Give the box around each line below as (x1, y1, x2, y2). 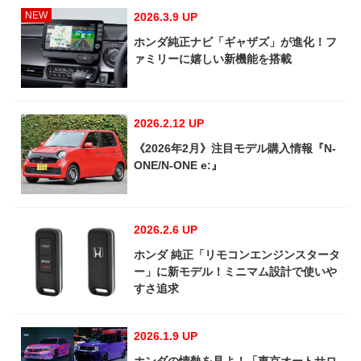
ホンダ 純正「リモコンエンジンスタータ (134, 248, 340, 262)
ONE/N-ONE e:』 (134, 159, 222, 172)
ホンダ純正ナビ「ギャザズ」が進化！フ (134, 35, 337, 49)
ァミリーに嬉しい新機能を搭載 (134, 52, 292, 66)
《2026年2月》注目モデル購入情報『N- (134, 142, 336, 156)
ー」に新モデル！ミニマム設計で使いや (134, 265, 337, 279)
